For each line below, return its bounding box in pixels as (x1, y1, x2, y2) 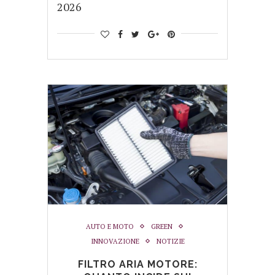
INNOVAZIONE (90, 236, 139, 246)
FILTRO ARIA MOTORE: (77, 258, 198, 270)
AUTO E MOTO (85, 222, 134, 231)
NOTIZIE (156, 236, 185, 246)
